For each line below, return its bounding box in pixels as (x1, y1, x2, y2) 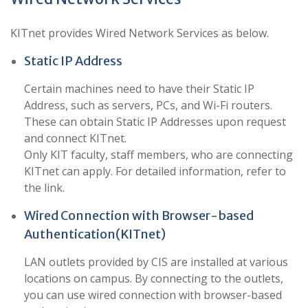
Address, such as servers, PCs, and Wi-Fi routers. (24, 98, 272, 113)
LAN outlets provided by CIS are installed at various (24, 254, 288, 269)
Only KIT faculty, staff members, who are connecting (24, 147, 293, 162)
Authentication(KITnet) (24, 226, 166, 242)
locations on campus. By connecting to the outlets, (24, 271, 283, 286)
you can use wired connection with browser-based (24, 287, 282, 302)
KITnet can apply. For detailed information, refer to (24, 164, 286, 179)
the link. (24, 180, 65, 195)
